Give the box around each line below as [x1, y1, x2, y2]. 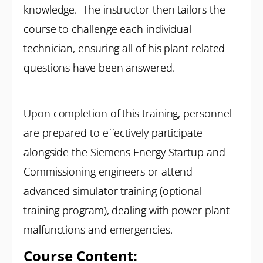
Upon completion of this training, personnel [23, 106, 232, 120]
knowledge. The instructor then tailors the [23, 2, 225, 16]
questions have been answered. [23, 60, 175, 75]
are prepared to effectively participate [23, 126, 203, 140]
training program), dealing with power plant [23, 203, 230, 217]
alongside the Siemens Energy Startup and [23, 145, 225, 159]
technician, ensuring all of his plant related [23, 41, 225, 55]
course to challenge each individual [23, 22, 192, 36]
